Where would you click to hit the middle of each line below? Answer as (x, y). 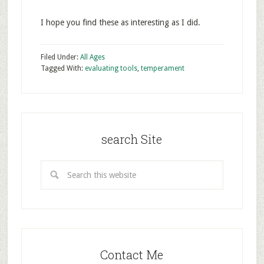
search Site (132, 139)
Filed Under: (60, 57)
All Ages (92, 57)
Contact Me (132, 255)
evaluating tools (111, 68)
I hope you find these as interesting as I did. (120, 22)
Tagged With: (62, 68)
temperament (162, 68)
